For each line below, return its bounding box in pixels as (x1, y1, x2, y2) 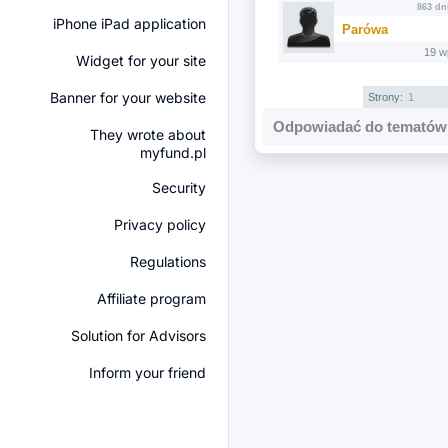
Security (152, 179, 206, 196)
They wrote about (90, 126, 206, 143)
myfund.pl (140, 144, 206, 161)
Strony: (367, 91, 406, 103)
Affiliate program (97, 290, 206, 307)
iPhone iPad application (53, 15, 206, 32)
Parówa (342, 21, 388, 37)
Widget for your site (76, 52, 206, 69)
